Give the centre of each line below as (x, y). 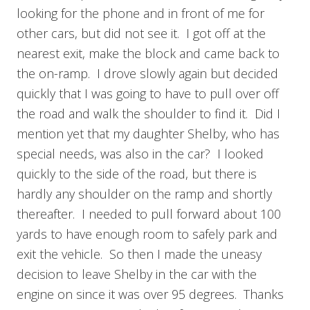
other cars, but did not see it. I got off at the (141, 33)
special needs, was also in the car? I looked (140, 153)
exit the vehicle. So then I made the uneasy (139, 254)
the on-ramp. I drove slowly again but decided (147, 73)
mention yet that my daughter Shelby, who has (148, 133)
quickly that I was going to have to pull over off (148, 93)
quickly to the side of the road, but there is (137, 173)
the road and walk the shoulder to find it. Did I (148, 113)
